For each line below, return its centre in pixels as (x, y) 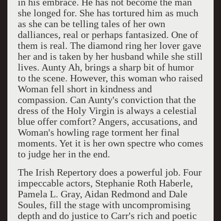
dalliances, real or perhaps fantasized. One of (108, 35)
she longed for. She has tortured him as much (108, 13)
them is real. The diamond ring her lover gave (109, 45)
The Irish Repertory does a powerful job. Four (110, 172)
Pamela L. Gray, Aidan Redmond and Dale (102, 194)
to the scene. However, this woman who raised (110, 78)
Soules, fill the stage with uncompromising (104, 205)
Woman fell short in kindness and (85, 89)
